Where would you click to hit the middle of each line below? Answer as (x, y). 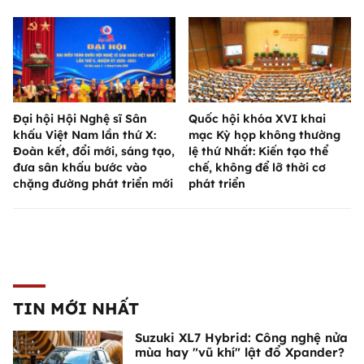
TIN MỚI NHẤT (76, 309)
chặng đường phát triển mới (93, 184)
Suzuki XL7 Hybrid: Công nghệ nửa (241, 338)
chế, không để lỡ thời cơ (257, 168)
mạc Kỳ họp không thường (264, 135)
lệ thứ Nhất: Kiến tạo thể (258, 152)
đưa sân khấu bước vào (80, 168)
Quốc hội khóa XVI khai (257, 119)
